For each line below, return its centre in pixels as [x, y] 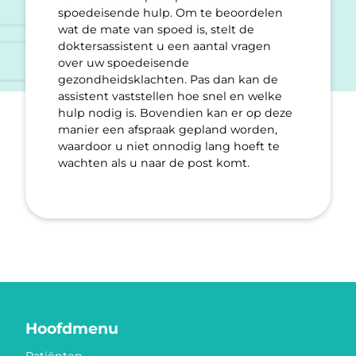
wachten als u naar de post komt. [154, 163]
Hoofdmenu [72, 328]
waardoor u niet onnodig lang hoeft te [169, 147]
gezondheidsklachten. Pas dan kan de [168, 80]
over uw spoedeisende [124, 63]
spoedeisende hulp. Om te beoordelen [170, 13]
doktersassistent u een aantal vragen [164, 46]
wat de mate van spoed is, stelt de [156, 30]
